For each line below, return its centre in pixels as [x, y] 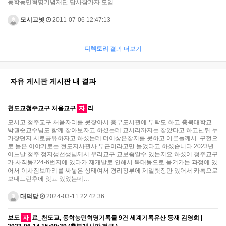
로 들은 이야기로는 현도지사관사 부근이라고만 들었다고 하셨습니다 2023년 [111, 146]
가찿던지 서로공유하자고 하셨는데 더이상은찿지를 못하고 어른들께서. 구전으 [113, 138]
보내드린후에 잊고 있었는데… [48, 178]
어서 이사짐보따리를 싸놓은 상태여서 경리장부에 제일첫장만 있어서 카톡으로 [113, 170]
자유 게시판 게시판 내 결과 [53, 81]
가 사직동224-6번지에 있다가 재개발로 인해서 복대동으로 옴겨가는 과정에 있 [112, 162]
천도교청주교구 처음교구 [42, 108]
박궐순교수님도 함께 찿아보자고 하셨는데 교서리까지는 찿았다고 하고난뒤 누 [113, 130]
